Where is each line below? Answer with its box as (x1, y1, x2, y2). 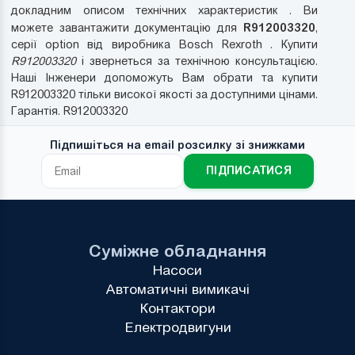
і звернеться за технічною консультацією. (75, 54, 319, 67)
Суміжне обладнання (89, 241, 266, 261)
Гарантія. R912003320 (10, 104, 128, 117)
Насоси (153, 262, 202, 279)
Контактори (139, 300, 216, 317)
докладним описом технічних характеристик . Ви (10, 3, 319, 17)
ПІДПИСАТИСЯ (205, 164, 292, 177)
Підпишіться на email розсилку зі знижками (50, 138, 305, 151)
